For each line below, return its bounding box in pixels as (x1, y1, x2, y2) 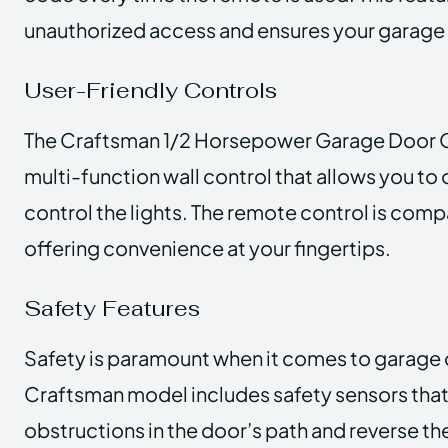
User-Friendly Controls (24, 75, 277, 104)
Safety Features (24, 293, 200, 322)
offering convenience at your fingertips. (24, 234, 391, 260)
